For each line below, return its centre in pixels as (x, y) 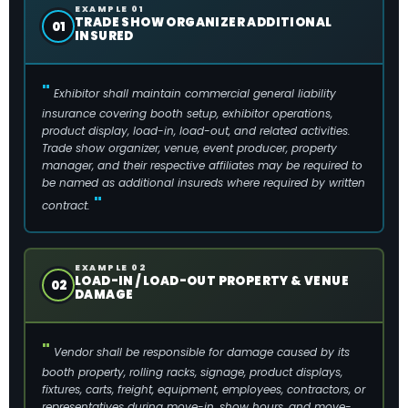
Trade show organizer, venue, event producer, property (189, 148)
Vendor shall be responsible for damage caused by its (202, 352)
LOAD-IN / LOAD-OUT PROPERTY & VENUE (212, 280)
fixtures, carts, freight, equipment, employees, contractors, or (204, 389)
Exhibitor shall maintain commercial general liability (195, 93)
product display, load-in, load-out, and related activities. (196, 130)
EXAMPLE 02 (111, 267)
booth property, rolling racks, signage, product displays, (192, 372)
